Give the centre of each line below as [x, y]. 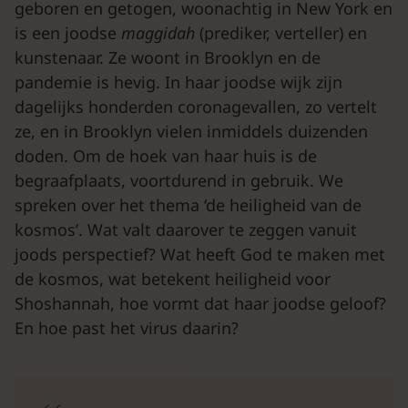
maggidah [160, 33]
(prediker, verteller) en [283, 33]
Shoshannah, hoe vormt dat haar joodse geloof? [200, 303]
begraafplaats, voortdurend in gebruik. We [179, 180]
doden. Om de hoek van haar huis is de [166, 156]
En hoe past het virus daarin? [127, 328]
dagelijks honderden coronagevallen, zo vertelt [196, 107]
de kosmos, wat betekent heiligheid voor [173, 279]
